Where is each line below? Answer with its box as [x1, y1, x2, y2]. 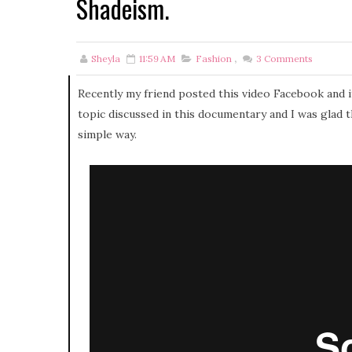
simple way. [78, 126, 140, 141]
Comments [262, 52, 313, 64]
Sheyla [91, 52, 120, 64]
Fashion [196, 52, 232, 64]
